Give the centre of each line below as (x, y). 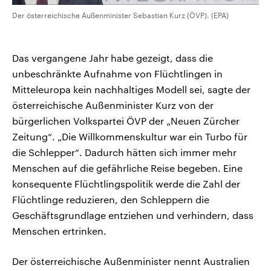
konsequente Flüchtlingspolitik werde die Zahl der (126, 184)
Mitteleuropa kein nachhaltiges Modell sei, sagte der (131, 90)
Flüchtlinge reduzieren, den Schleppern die (111, 200)
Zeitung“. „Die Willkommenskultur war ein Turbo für (130, 137)
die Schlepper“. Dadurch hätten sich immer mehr (124, 152)
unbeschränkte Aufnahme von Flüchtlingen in (117, 74)
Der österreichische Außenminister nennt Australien (131, 261)
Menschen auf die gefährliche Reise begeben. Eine (127, 168)
